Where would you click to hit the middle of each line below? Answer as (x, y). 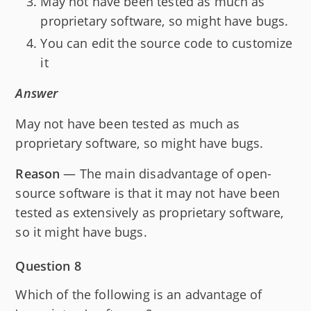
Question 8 (48, 266)
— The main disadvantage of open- (166, 174)
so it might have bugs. (81, 232)
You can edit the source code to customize (167, 43)
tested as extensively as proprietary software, (150, 213)
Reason (38, 174)
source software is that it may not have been (148, 193)
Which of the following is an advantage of (139, 295)
